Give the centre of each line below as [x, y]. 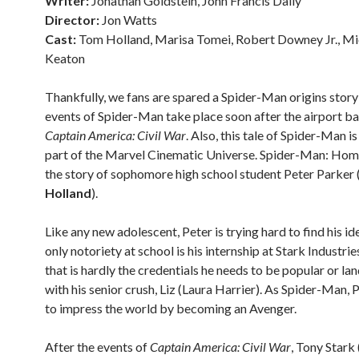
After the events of [97, 347]
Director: [72, 20]
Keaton [65, 58]
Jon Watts [128, 20]
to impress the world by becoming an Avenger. [171, 308]
